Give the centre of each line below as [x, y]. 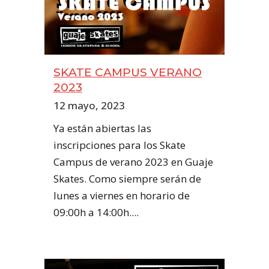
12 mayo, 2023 [89, 105]
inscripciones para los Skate [119, 145]
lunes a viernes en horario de [122, 195]
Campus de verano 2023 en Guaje [133, 162]
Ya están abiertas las [102, 128]
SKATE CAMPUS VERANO [128, 72]
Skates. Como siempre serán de [127, 178]
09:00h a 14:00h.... [96, 212]
